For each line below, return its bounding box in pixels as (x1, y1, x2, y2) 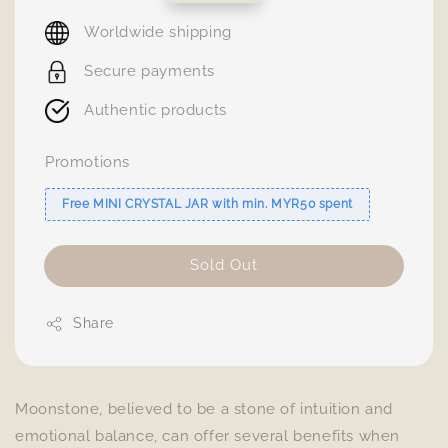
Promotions (45, 153, 130, 171)
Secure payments (84, 62, 215, 80)
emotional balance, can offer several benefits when (15, 427, 401, 445)
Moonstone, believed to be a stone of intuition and (15, 400, 394, 418)
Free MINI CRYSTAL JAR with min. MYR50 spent (62, 197, 353, 211)
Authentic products (84, 101, 227, 119)
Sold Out (190, 256, 258, 274)
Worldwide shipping (84, 23, 232, 41)
